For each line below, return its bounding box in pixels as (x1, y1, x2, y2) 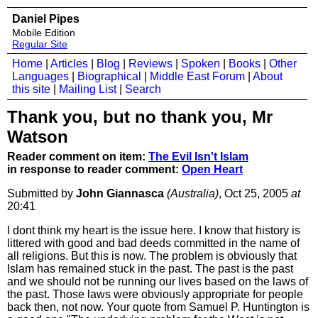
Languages (12, 70, 69, 82)
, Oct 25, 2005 (219, 187, 291, 199)
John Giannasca (76, 187, 164, 199)
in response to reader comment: (7, 163, 182, 175)
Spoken (181, 57, 220, 70)
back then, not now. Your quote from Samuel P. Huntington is (7, 301, 309, 313)
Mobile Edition (12, 27, 75, 38)
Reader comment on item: (7, 150, 148, 163)
